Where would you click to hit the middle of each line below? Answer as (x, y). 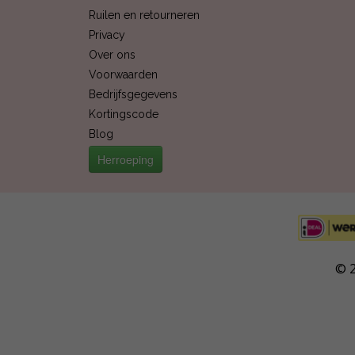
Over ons (112, 55)
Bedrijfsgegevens (133, 94)
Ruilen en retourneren (144, 15)
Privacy (107, 35)
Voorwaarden (123, 74)
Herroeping (126, 159)
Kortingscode (124, 114)
